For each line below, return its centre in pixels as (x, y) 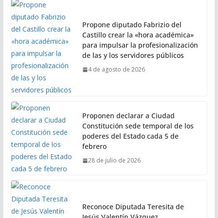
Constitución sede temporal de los (138, 126)
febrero (94, 146)
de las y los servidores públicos (134, 55)
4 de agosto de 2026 (116, 70)
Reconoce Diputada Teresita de (133, 207)
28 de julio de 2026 (114, 161)
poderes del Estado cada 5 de (130, 136)
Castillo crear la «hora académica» (138, 35)
